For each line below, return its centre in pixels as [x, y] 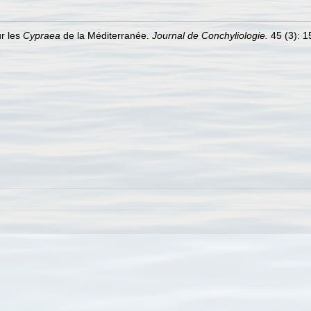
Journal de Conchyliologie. [210, 35]
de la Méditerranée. [106, 35]
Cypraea [42, 35]
